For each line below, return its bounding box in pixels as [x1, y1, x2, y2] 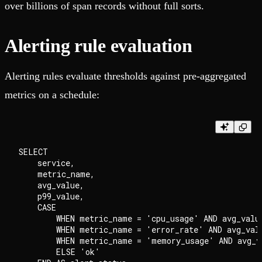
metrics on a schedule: [5, 89, 99, 101]
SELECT [19, 146, 48, 158]
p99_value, [19, 191, 84, 202]
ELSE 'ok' [19, 246, 100, 258]
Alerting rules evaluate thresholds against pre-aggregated [5, 70, 246, 82]
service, [19, 157, 75, 169]
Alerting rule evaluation [5, 35, 192, 57]
